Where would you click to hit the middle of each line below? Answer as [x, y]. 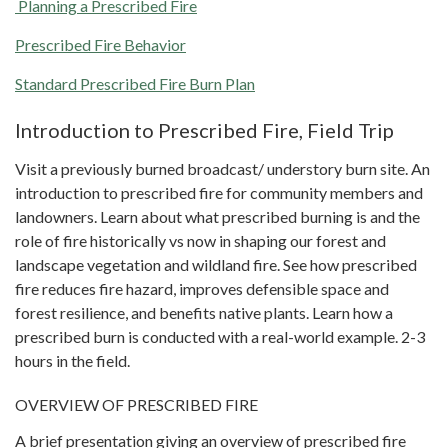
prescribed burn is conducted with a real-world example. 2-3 [220, 337]
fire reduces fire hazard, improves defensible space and [202, 289]
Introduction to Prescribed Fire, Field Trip [206, 130]
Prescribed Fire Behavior [100, 45]
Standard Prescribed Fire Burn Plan [135, 84]
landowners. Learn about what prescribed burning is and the [217, 217]
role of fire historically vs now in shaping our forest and [200, 241]
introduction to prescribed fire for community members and [219, 193]
